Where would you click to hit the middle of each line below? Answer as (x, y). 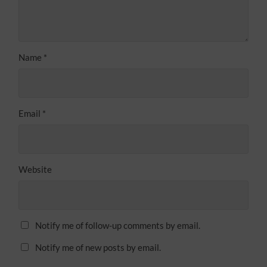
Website (35, 169)
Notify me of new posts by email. (98, 247)
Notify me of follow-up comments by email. (118, 225)
